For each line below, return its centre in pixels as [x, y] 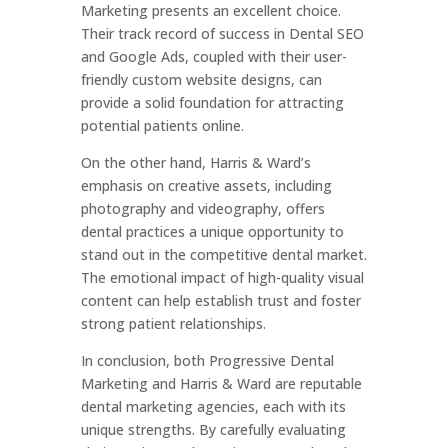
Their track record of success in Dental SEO [222, 33]
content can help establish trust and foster [220, 300]
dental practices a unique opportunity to [212, 231]
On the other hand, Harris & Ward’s [195, 162]
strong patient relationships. [173, 323]
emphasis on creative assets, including [206, 185]
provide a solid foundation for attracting [212, 102]
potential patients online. [162, 125]
